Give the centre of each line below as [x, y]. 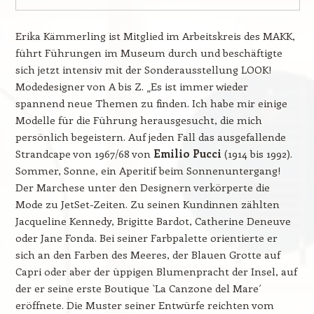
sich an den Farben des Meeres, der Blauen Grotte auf [148, 254]
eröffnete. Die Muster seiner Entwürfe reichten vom [144, 305]
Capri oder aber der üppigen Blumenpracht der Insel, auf [156, 271]
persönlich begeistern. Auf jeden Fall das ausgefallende [150, 136]
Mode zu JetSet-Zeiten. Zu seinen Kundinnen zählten [147, 204]
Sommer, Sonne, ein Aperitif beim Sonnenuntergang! [148, 170]
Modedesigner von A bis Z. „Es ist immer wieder [131, 86]
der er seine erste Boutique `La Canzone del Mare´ [138, 288]
